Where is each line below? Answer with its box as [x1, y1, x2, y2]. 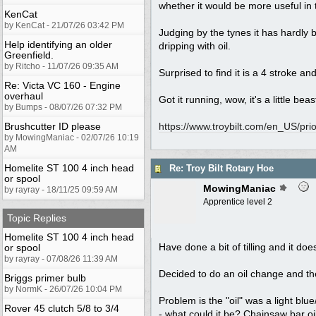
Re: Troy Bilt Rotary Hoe [169, 163, 274, 174]
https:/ [159, 120, 186, 132]
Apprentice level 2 [203, 196, 272, 207]
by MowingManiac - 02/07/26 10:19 [4, 132, 139, 142]
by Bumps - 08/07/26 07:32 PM [4, 102, 122, 112]
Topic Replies [7, 212, 66, 224]
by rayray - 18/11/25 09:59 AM [4, 184, 118, 195]
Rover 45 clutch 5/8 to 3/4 [4, 302, 119, 314]
